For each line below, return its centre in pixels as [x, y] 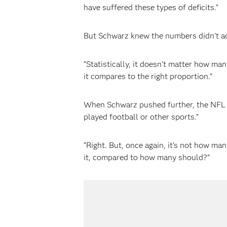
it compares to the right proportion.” [148, 76]
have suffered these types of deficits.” [151, 7]
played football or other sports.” [141, 117]
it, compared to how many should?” [146, 157]
